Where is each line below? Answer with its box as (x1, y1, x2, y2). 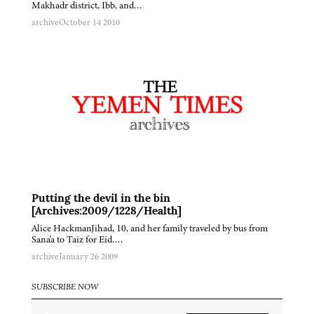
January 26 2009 (59, 250, 118, 263)
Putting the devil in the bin (32, 193, 170, 205)
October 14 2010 (59, 15, 120, 29)
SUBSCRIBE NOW (32, 282, 99, 292)
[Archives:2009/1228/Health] (32, 205, 182, 217)
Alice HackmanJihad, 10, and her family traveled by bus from (32, 221, 268, 235)
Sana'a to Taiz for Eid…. (32, 232, 123, 246)
